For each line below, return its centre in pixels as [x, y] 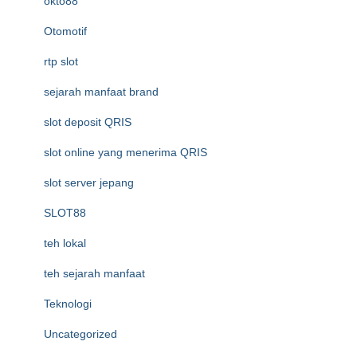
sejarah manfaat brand [101, 92]
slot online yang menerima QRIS [126, 152]
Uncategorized [80, 334]
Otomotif [65, 31]
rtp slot [61, 61]
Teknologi [68, 304]
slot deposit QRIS [88, 122]
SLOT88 [65, 213]
